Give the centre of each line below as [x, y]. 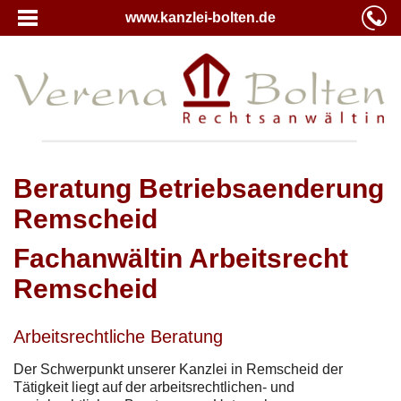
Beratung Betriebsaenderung [199, 188]
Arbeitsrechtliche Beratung [118, 336]
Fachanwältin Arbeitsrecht [181, 258]
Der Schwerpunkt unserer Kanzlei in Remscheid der [178, 369]
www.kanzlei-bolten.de [200, 17]
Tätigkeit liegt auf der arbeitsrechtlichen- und [154, 387]
